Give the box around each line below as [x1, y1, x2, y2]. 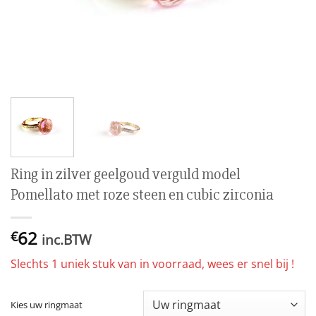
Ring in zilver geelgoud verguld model [11, 164, 241, 184]
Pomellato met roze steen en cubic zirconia [11, 184, 274, 205]
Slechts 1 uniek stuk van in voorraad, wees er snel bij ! [11, 255, 294, 272]
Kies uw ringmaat [11, 298, 83, 311]
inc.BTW [42, 229, 92, 249]
